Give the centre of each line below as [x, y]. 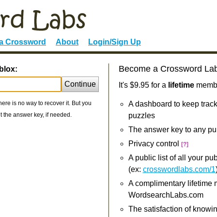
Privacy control [155, 144]
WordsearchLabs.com [166, 195]
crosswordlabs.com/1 [179, 169]
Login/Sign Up [115, 42]
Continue [80, 84]
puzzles [141, 116]
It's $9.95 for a [143, 85]
